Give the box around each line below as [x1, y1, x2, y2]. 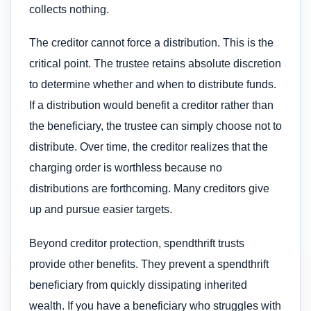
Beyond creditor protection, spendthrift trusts [29, 237, 244, 249]
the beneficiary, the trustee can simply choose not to [29, 120, 282, 133]
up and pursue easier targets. [29, 203, 172, 216]
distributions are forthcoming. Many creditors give [29, 183, 269, 195]
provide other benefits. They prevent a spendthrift [29, 258, 269, 270]
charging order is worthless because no [29, 162, 222, 174]
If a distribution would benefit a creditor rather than [29, 99, 274, 112]
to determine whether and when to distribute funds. [29, 78, 276, 91]
